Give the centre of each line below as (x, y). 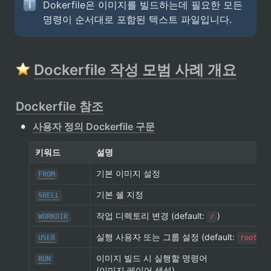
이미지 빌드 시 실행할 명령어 (152, 258)
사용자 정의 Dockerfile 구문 (94, 127)
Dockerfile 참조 (60, 107)
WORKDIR (53, 217)
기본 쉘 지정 (120, 195)
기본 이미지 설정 (128, 174)
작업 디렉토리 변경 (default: (152, 216)
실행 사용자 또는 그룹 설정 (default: (167, 237)
